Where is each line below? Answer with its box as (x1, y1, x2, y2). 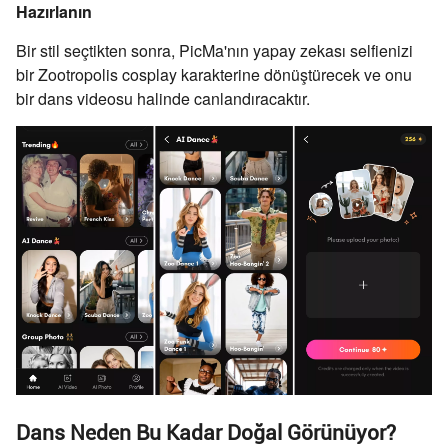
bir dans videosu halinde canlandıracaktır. (16, 86, 310, 110)
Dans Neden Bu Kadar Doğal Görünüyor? (16, 421, 396, 446)
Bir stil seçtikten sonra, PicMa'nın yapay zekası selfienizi (16, 38, 413, 62)
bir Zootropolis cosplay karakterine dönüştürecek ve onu (16, 62, 412, 86)
